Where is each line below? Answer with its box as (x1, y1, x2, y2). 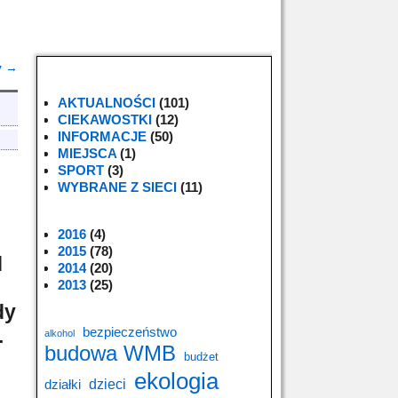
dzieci (89, 376, 126, 392)
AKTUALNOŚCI (58, 95, 155, 110)
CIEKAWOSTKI (58, 112, 152, 127)
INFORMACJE (58, 129, 147, 144)
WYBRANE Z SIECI (58, 179, 177, 195)
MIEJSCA (58, 146, 116, 161)
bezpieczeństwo (83, 325, 177, 339)
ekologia (134, 368, 219, 394)
